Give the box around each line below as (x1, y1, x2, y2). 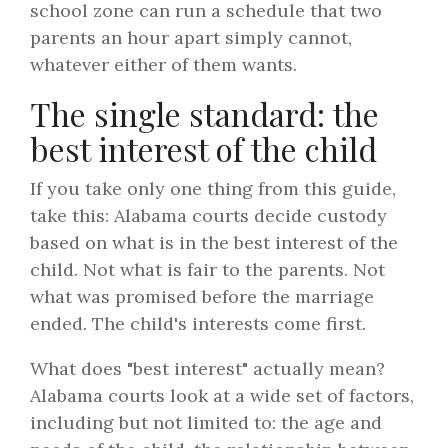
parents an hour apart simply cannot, (30, 26, 352, 50)
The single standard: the (30, 92, 379, 136)
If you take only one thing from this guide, (30, 177, 396, 201)
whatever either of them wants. (30, 53, 297, 77)
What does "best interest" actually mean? (30, 357, 385, 381)
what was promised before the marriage (30, 285, 374, 309)
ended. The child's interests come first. (30, 312, 366, 336)
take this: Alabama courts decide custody (30, 204, 387, 228)
